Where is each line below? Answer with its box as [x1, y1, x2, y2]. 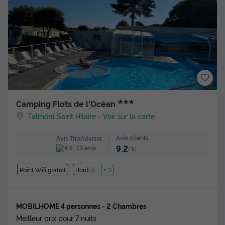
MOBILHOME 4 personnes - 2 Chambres [16, 200, 147, 210]
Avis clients [116, 133, 149, 142]
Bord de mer [75, 165, 111, 174]
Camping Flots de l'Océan [16, 98, 118, 109]
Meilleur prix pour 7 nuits [16, 212, 96, 222]
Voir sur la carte [103, 111, 155, 121]
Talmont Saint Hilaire [28, 111, 96, 121]
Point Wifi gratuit [19, 165, 66, 174]
